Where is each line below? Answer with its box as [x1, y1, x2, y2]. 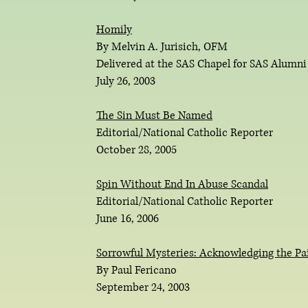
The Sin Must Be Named [96, 108, 212, 123]
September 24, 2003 [96, 280, 190, 295]
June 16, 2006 [96, 211, 159, 226]
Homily [96, 22, 132, 37]
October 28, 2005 [96, 142, 177, 157]
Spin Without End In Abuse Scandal [96, 177, 268, 192]
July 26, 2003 [96, 74, 155, 89]
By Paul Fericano [96, 263, 177, 278]
